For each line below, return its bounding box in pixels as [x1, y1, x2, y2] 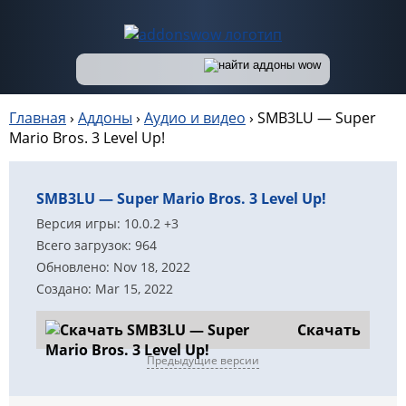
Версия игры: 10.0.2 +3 [36, 215, 179, 232]
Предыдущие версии [147, 353, 259, 368]
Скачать [297, 320, 361, 340]
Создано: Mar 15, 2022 [36, 280, 173, 297]
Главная [9, 108, 66, 128]
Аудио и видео [144, 108, 246, 128]
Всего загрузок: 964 [36, 237, 157, 254]
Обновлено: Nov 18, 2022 [36, 258, 190, 275]
